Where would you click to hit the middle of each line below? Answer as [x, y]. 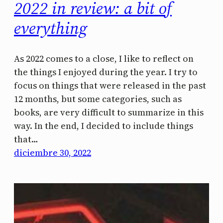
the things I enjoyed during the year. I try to [106, 72]
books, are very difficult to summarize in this [109, 112]
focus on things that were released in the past [110, 86]
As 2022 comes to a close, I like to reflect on [104, 59]
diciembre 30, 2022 [53, 153]
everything [51, 28]
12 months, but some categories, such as [98, 99]
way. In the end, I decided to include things [104, 126]
